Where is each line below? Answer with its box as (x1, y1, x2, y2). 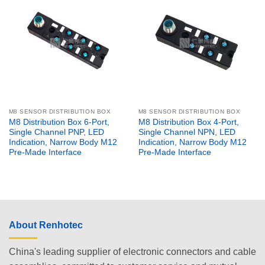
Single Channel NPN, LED (138, 127, 235, 137)
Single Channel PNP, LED (8, 127, 104, 137)
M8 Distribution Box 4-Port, (138, 117, 239, 127)
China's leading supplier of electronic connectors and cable (9, 247, 256, 257)
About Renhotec (9, 219, 83, 230)
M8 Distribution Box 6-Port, (8, 117, 109, 127)
